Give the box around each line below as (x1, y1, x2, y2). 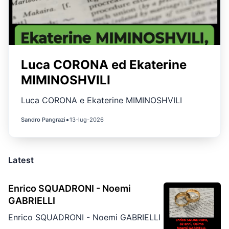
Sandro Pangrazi (21, 116, 65, 123)
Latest (8, 155, 34, 165)
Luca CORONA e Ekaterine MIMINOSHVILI (21, 95, 182, 105)
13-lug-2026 (70, 116, 104, 123)
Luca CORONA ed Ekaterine (21, 57, 187, 72)
